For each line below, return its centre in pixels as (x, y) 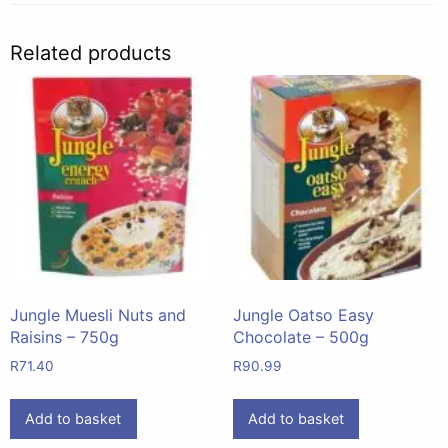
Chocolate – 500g (300, 337)
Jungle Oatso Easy (303, 315)
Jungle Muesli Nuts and (98, 315)
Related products (90, 52)
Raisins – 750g (64, 337)
